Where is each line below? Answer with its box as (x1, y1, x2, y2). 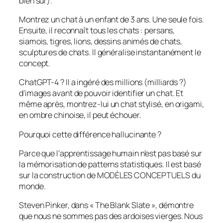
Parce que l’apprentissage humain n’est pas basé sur (19, 147, 202, 159)
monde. (19, 180, 46, 192)
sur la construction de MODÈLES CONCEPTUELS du (19, 169, 201, 181)
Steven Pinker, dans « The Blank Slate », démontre (19, 200, 194, 211)
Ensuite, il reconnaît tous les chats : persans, (19, 25, 175, 36)
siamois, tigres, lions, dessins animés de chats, (19, 36, 183, 47)
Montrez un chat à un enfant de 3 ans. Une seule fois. (19, 14, 204, 25)
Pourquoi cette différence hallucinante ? (19, 128, 161, 140)
